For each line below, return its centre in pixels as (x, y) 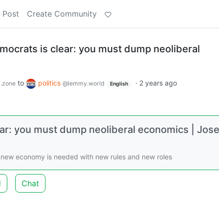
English (119, 84)
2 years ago (158, 83)
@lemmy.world (84, 83)
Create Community (62, 14)
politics (50, 83)
